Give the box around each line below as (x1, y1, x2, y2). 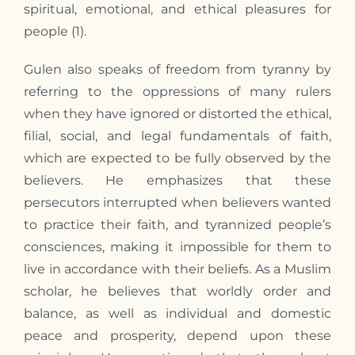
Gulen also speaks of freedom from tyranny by (23, 61, 332, 77)
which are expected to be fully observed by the (23, 150, 332, 166)
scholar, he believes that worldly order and (23, 283, 332, 299)
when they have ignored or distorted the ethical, (23, 105, 332, 121)
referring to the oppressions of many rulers (23, 83, 332, 99)
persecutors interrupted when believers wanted (23, 194, 332, 210)
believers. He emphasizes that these (23, 172, 332, 188)
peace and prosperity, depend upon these (23, 327, 332, 343)
